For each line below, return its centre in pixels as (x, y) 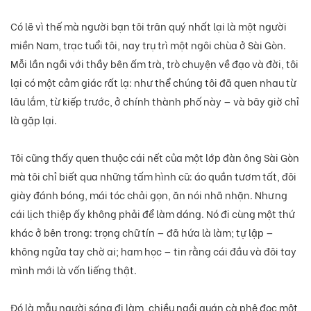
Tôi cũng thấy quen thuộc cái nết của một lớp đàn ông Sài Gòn (155, 157)
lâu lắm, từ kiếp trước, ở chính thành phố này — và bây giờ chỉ (155, 101)
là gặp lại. (34, 119)
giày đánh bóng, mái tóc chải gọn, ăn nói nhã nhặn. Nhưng (149, 194)
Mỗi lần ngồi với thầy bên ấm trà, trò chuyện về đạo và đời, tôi (154, 63)
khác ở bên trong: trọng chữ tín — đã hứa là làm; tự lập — (142, 232)
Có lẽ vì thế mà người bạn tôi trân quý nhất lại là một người (149, 26)
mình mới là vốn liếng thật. (74, 269)
